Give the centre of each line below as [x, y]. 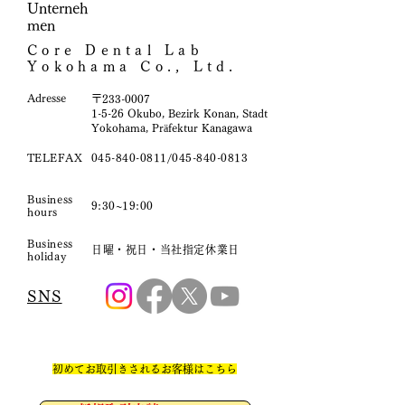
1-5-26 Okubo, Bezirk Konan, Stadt [179, 113]
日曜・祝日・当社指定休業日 [165, 250]
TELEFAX [55, 157]
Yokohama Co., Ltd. [132, 66]
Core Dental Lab [115, 50]
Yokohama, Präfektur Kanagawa [172, 127]
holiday [47, 256]
